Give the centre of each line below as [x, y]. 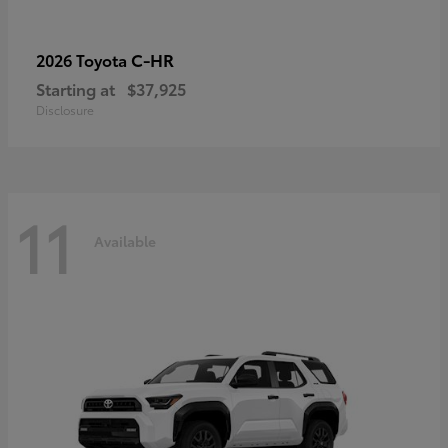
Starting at [75, 88]
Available [125, 241]
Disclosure [65, 109]
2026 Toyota [83, 59]
